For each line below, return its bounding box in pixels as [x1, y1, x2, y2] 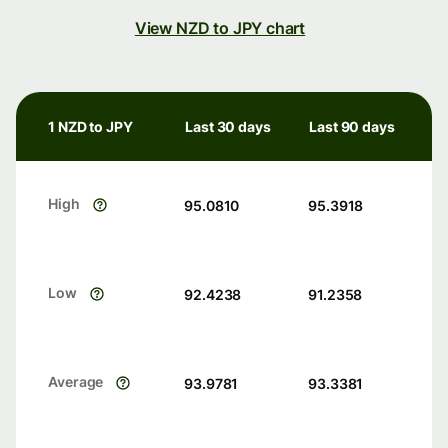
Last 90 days [309, 118, 395, 136]
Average [48, 373, 104, 391]
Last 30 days [185, 118, 271, 136]
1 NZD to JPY [48, 118, 133, 136]
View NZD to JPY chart [134, 18, 306, 39]
